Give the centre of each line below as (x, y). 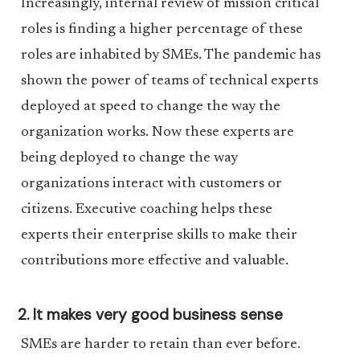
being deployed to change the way (129, 158)
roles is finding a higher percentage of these (162, 30)
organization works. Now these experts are (157, 133)
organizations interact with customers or (151, 184)
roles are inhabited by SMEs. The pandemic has (170, 55)
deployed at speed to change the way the (150, 107)
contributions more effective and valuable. (154, 261)
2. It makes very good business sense (151, 315)
